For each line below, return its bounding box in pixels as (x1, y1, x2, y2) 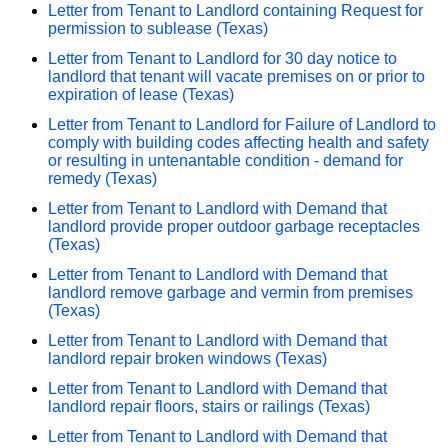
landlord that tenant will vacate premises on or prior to (48, 67, 425, 85)
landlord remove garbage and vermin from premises (48, 283, 413, 301)
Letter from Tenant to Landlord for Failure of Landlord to (48, 115, 436, 133)
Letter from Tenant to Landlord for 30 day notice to (48, 49, 397, 67)
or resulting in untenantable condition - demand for (48, 151, 403, 169)
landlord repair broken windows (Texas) (48, 349, 327, 367)
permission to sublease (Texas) (48, 19, 268, 37)
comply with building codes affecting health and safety (48, 133, 429, 151)
